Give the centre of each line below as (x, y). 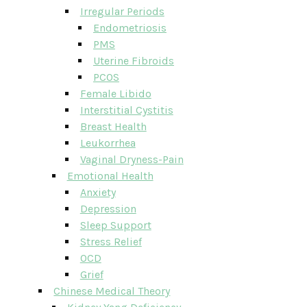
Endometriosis (130, 28)
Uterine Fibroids (133, 61)
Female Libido (115, 94)
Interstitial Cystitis (126, 110)
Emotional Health (110, 176)
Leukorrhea (108, 143)
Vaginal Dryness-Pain (132, 159)
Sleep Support (115, 225)
